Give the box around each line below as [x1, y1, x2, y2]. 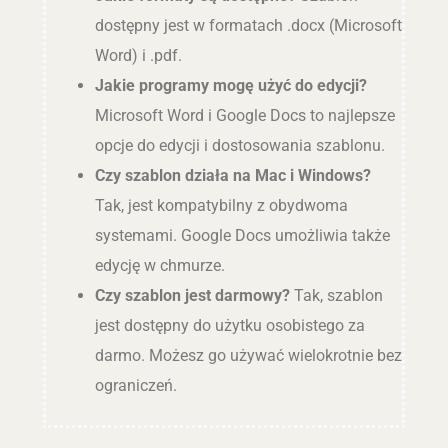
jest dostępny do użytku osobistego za [94, 315, 365, 335]
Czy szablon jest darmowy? [94, 285, 290, 305]
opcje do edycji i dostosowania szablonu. [94, 135, 385, 155]
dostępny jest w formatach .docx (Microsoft [94, 15, 402, 35]
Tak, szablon [289, 285, 383, 305]
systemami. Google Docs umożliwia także [94, 225, 390, 245]
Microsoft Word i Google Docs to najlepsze [94, 105, 395, 125]
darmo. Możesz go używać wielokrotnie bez [94, 345, 402, 365]
